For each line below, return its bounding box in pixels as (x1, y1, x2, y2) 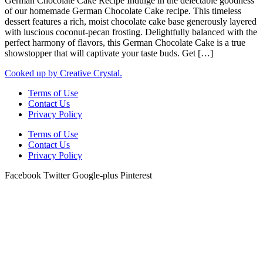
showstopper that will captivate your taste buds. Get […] (5, 48, 213, 58)
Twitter (43, 170, 70, 180)
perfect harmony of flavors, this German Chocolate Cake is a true (5, 37, 245, 48)
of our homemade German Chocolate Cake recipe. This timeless (5, 5, 241, 16)
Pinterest (120, 170, 152, 180)
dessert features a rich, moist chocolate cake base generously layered (5, 16, 257, 26)
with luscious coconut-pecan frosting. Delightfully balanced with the (5, 26, 257, 37)
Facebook (5, 170, 41, 180)
